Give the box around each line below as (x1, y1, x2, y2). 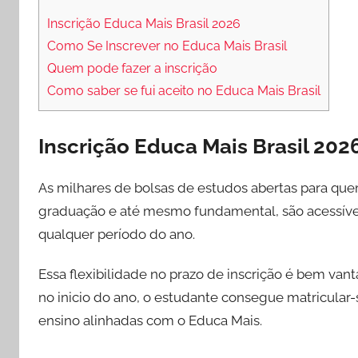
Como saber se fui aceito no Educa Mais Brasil (47, 83, 320, 99)
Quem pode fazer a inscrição (47, 61, 217, 77)
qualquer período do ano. (38, 225, 195, 242)
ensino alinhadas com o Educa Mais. (38, 312, 262, 328)
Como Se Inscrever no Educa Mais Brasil (47, 38, 287, 54)
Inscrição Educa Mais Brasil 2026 (47, 16, 241, 32)
